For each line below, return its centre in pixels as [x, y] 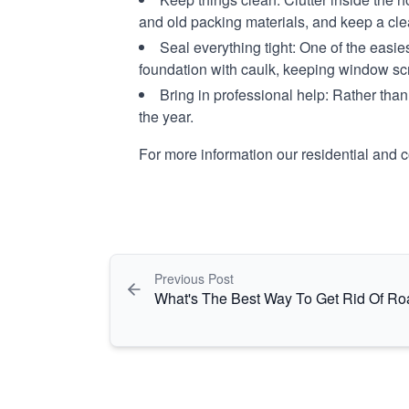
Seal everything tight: [228, 47]
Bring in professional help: [244, 94]
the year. [166, 116]
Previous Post [194, 278]
